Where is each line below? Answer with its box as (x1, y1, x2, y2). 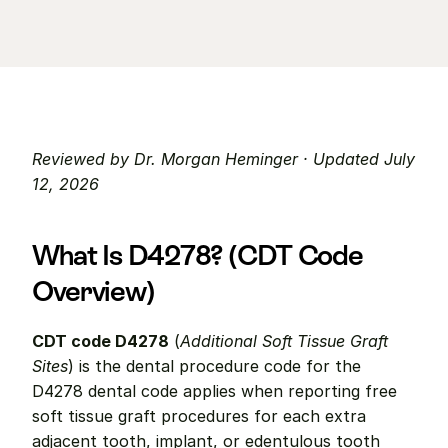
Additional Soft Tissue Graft (180, 331, 388, 351)
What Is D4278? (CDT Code (32, 239, 364, 271)
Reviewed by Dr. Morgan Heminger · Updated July (32, 149, 415, 169)
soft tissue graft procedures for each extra (32, 406, 366, 426)
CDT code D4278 (32, 331, 169, 351)
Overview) (32, 275, 155, 307)
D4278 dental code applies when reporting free (32, 381, 397, 401)
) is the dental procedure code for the (68, 356, 361, 376)
